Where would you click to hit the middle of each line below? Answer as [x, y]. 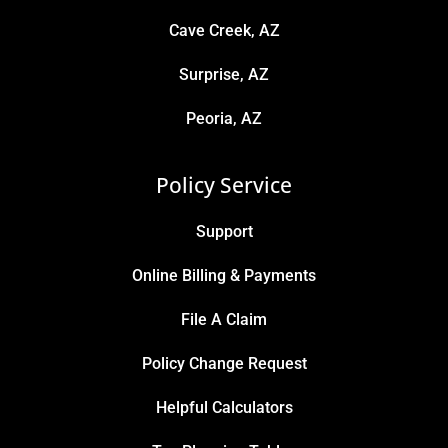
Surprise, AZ [224, 75]
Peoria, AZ [224, 119]
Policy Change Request [224, 364]
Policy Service [224, 185]
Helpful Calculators [224, 408]
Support [224, 232]
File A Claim [224, 320]
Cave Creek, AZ [224, 31]
